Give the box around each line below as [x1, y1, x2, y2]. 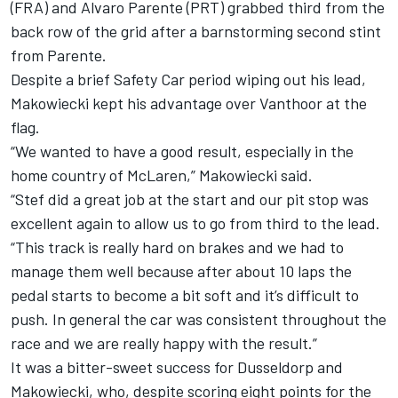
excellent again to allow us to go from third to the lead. [11, 213, 380, 234]
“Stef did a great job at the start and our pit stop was [11, 189, 369, 210]
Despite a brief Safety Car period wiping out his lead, [11, 69, 366, 90]
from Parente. [11, 45, 107, 66]
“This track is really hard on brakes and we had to [11, 237, 344, 258]
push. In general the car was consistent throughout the [11, 309, 386, 330]
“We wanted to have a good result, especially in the [11, 141, 354, 162]
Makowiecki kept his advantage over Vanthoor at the [11, 93, 367, 114]
